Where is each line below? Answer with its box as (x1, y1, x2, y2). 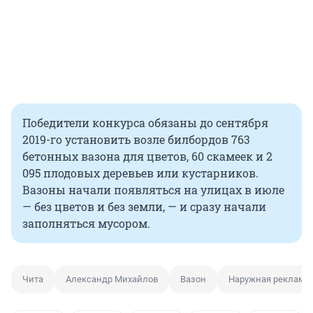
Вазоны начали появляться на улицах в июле (22, 182, 284, 198)
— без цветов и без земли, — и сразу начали (22, 199, 266, 214)
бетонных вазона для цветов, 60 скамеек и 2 (22, 149, 272, 164)
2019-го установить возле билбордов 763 (22, 132, 250, 147)
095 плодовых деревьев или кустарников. (22, 166, 259, 181)
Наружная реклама (228, 274, 310, 285)
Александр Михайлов (66, 274, 158, 285)
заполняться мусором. (22, 216, 150, 231)
